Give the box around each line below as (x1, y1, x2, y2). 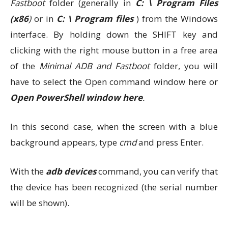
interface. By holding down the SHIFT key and (10, 28, 218, 40)
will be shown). (10, 197, 69, 209)
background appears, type (10, 136, 119, 148)
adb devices (46, 165, 96, 177)
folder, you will (150, 60, 218, 72)
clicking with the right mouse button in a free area (10, 44, 218, 56)
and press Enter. (136, 136, 204, 148)
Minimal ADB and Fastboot (39, 60, 150, 72)
